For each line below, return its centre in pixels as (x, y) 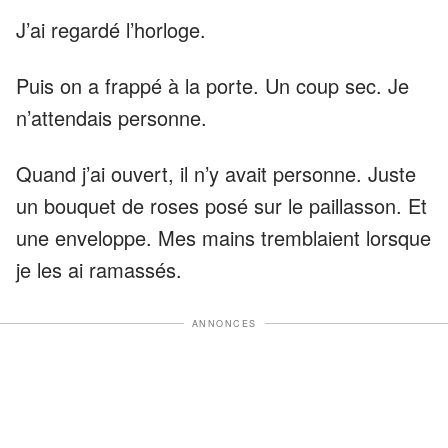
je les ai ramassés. (99, 269)
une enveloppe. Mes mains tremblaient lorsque (223, 237)
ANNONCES (224, 323)
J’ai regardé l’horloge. (111, 29)
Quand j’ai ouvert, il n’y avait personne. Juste (216, 173)
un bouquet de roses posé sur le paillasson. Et (221, 205)
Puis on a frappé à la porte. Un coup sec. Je (212, 85)
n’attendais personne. (111, 117)
